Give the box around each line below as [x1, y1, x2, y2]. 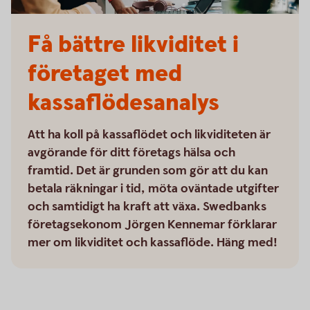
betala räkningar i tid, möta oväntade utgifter [28, 181, 279, 197]
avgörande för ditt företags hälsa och [28, 145, 235, 161]
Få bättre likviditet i [28, 29, 239, 61]
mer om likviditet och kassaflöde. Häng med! [28, 235, 277, 250]
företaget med [28, 58, 182, 90]
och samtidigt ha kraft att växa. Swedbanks [28, 199, 266, 215]
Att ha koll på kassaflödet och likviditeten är [28, 127, 271, 143]
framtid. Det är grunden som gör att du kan [28, 163, 268, 179]
